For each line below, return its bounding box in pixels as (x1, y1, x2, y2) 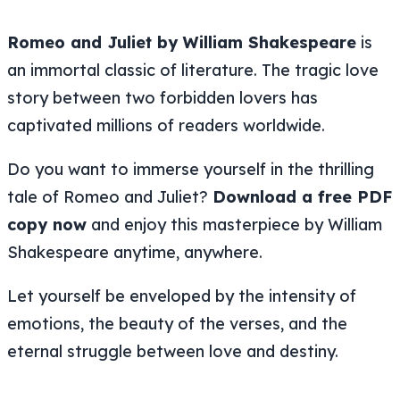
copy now (7, 213, 87, 235)
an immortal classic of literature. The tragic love (7, 59, 379, 80)
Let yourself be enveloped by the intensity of (7, 285, 356, 306)
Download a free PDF (212, 186, 392, 207)
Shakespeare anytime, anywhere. (7, 241, 262, 262)
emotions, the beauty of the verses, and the (7, 312, 347, 334)
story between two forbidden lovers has (7, 87, 318, 108)
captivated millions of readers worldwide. (7, 114, 325, 136)
